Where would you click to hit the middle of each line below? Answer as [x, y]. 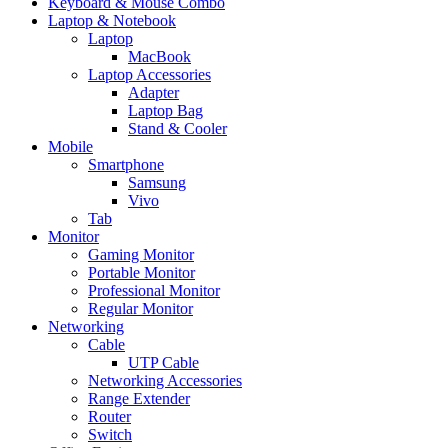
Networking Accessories [165, 381]
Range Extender [139, 399]
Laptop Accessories [149, 75]
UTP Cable [163, 363]
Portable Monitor [141, 273]
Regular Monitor [140, 309]
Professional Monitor [154, 291]
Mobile [70, 147]
